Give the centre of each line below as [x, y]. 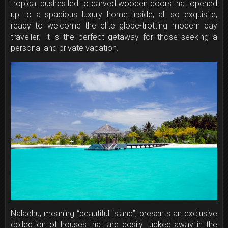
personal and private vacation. [65, 48]
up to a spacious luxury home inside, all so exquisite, [114, 14]
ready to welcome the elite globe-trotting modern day [114, 25]
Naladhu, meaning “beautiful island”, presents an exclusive [114, 214]
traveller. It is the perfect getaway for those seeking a [114, 37]
